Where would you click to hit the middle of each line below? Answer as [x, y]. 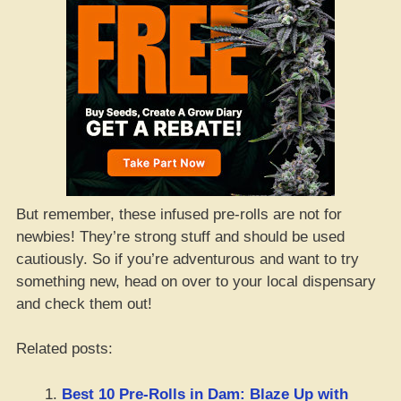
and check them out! [84, 303]
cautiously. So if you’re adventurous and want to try [188, 259]
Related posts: [64, 349]
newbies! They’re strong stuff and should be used [180, 236]
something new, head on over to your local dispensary [196, 281]
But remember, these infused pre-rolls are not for [179, 214]
